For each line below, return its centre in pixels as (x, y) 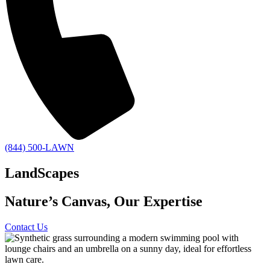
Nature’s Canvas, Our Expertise (104, 201)
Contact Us (26, 227)
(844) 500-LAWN (39, 147)
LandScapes (42, 173)
